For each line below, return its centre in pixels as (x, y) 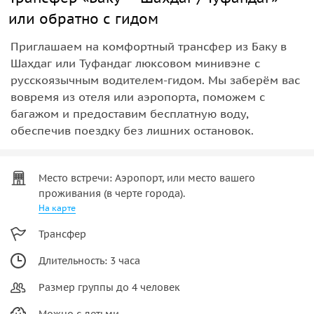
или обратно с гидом (83, 19)
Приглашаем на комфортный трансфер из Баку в (149, 46)
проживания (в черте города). (112, 193)
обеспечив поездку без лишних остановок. (132, 130)
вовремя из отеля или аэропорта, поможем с (138, 96)
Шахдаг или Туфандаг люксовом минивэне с (135, 63)
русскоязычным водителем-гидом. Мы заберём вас (155, 80)
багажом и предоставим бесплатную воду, (130, 113)
